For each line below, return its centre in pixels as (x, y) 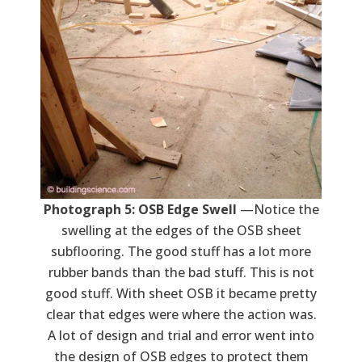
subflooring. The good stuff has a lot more (181, 251)
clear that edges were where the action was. (181, 314)
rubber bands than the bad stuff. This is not (181, 272)
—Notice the (278, 209)
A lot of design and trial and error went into (181, 335)
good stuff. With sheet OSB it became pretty (181, 293)
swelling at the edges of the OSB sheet (181, 230)
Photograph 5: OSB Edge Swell (140, 209)
